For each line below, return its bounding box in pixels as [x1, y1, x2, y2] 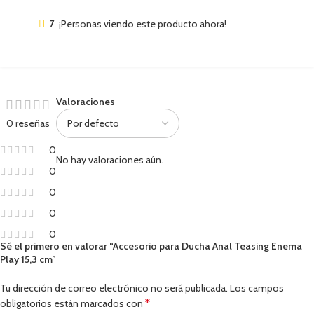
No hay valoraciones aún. [56, 153, 163, 167]
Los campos [230, 282, 284, 295]
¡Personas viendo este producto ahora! [59, 18, 226, 31]
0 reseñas [6, 117, 50, 130]
